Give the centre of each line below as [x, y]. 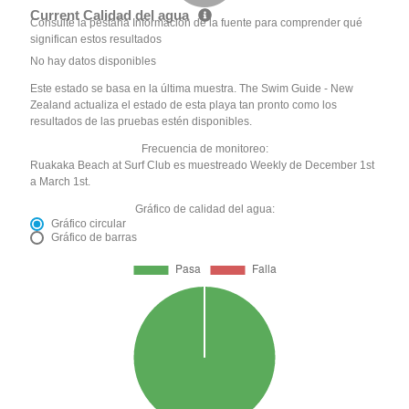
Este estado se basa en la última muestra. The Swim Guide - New [192, 88]
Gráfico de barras [94, 237]
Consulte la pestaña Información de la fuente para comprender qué [197, 22]
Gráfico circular [89, 223]
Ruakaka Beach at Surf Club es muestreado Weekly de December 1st [203, 165]
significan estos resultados [96, 39]
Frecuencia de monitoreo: [204, 148]
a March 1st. [61, 181]
